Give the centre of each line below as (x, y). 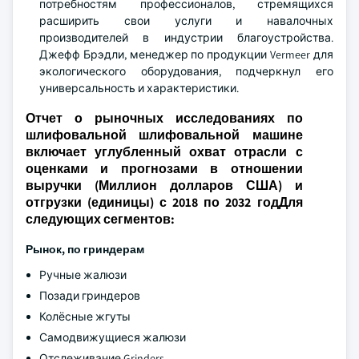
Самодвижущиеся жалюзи (113, 337)
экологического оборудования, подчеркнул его (186, 71)
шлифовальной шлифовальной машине (164, 135)
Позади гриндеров (90, 296)
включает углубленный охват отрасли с (164, 152)
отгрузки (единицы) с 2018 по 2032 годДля (164, 202)
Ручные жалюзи (83, 275)
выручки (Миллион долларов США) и (164, 186)
